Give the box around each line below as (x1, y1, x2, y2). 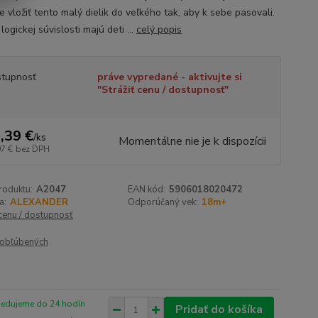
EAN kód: (128, 183, 166, 196)
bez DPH (15, 143, 50, 155)
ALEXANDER (9, 196, 68, 209)
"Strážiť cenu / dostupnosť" (97, 83, 229, 97)
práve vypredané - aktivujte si (97, 70, 242, 84)
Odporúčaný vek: (128, 196, 199, 209)
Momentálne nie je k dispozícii (118, 133, 266, 149)
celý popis (136, 23, 182, 36)
